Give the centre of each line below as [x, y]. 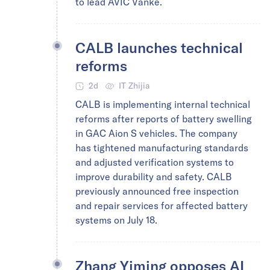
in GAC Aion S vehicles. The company [156, 133]
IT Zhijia [134, 86]
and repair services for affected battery [162, 206]
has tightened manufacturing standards [162, 148]
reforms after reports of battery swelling [164, 119]
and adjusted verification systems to [155, 162]
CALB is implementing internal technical [163, 104]
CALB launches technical [159, 47]
